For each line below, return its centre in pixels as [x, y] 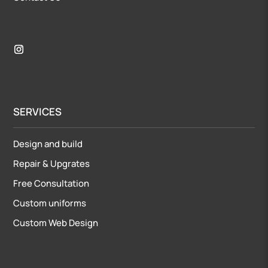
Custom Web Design [56, 223]
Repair [28, 163]
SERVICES [38, 111]
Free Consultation [51, 183]
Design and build [48, 144]
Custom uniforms [50, 203]
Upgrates [70, 163]
